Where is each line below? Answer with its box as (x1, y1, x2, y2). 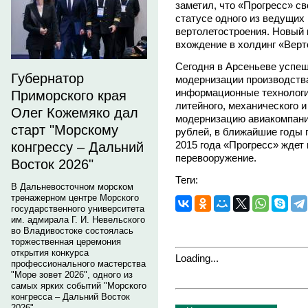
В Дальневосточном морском (11, 181, 133, 192)
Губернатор (11, 71, 84, 86)
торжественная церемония (11, 236, 121, 247)
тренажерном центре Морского (11, 192, 139, 203)
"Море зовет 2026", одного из (11, 269, 133, 280)
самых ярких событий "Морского (11, 280, 146, 291)
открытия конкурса (11, 247, 89, 258)
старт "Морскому (11, 122, 118, 137)
